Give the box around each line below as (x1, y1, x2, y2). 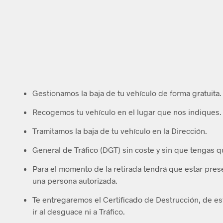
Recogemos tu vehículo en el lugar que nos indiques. (32, 107, 222, 116)
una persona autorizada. (32, 175, 117, 185)
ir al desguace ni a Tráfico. (32, 206, 125, 216)
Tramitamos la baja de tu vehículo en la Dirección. (32, 125, 207, 135)
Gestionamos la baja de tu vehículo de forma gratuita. (32, 88, 222, 98)
